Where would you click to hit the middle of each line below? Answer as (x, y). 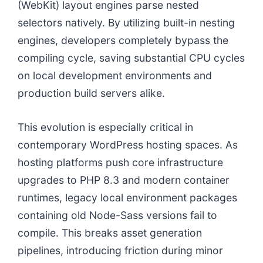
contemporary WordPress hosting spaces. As (128, 145)
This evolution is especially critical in (105, 127)
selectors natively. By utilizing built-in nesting (126, 23)
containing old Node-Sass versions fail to (117, 215)
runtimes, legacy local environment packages (127, 198)
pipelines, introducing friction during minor (120, 250)
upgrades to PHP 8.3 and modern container (124, 180)
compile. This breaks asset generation (110, 233)
